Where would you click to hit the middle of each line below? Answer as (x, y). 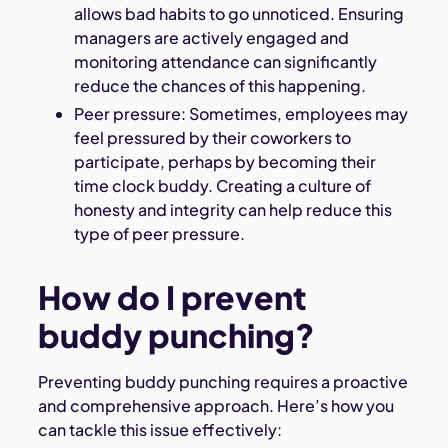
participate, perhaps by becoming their (224, 162)
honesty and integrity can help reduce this (232, 210)
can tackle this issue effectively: (160, 430)
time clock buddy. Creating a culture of (222, 186)
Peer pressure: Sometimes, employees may (240, 114)
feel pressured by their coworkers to (212, 138)
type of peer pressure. (159, 234)
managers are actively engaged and (211, 37)
